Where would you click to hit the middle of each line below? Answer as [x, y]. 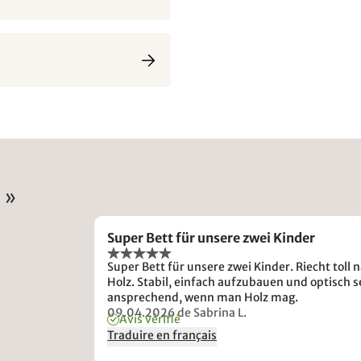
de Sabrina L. [212, 313]
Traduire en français [162, 335]
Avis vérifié [150, 319]
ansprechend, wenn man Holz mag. [203, 297]
